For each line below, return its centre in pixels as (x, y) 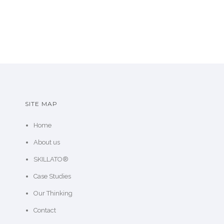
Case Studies (52, 176)
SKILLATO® (51, 159)
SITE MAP (41, 104)
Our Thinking (53, 193)
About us (46, 142)
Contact (44, 210)
